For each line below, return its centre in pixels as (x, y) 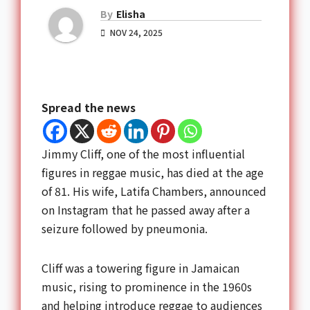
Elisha (131, 13)
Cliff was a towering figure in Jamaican (140, 267)
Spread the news (89, 107)
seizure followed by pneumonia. (125, 228)
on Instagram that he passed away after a (146, 209)
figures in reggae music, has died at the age (153, 172)
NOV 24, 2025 (135, 32)
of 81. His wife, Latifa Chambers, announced (154, 191)
